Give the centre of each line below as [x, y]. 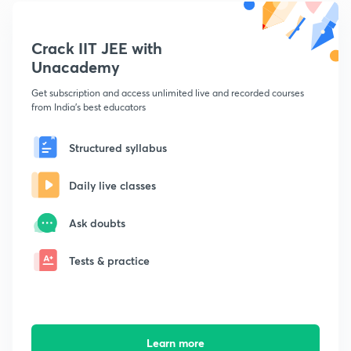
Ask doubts [97, 223]
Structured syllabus [118, 147]
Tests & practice [109, 260]
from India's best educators [89, 107]
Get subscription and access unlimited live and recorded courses [168, 93]
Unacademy [76, 67]
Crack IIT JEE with [97, 49]
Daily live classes [112, 185]
